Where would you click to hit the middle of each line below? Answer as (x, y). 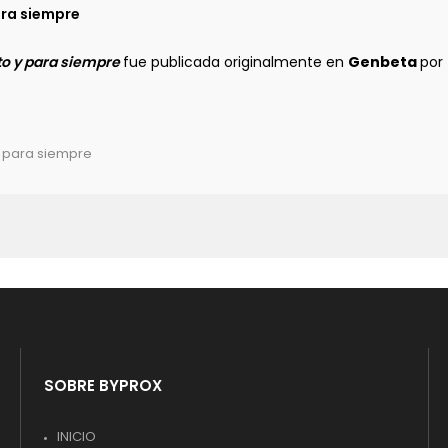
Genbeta (384, 62)
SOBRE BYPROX (103, 385)
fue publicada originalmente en (235, 62)
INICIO (76, 436)
